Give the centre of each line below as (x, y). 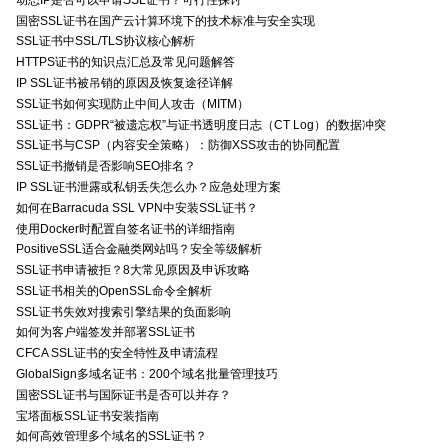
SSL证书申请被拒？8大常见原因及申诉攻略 (133, 270)
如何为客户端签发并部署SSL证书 (105, 332)
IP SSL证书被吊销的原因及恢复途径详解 (124, 83)
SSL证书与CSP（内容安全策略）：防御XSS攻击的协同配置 (178, 145)
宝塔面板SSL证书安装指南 (87, 415)
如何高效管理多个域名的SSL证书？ (111, 436)
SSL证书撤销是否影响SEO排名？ (106, 166)
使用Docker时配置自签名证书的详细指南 (125, 228)
